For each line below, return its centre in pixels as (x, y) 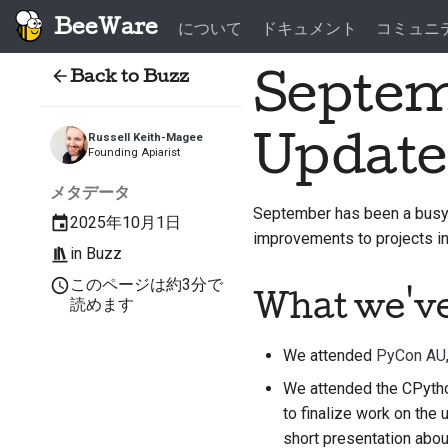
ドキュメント (308, 28)
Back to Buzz (130, 75)
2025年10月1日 (126, 223)
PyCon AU (410, 355)
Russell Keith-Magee (145, 138)
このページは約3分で (147, 285)
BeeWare (106, 26)
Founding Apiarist (133, 153)
